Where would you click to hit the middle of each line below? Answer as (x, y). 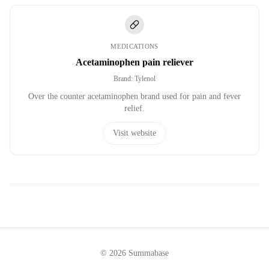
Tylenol (145, 79)
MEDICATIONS (134, 46)
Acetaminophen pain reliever (134, 62)
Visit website (134, 133)
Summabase (147, 253)
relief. (134, 108)
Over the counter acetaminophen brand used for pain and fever (134, 96)
